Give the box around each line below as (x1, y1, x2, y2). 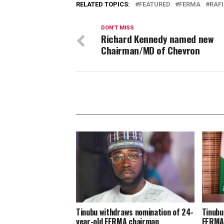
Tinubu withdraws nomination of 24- (76, 206, 194, 218)
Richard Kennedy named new (101, 31, 213, 46)
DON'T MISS (101, 24, 134, 31)
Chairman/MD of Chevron (101, 43, 200, 58)
